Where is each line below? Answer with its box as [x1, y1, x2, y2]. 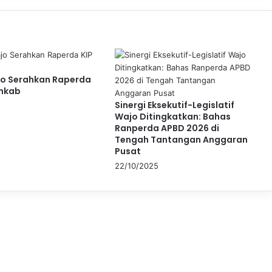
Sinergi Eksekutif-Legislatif [114, 98, 234, 111]
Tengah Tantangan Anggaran [114, 133, 248, 146]
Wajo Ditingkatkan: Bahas [114, 110, 231, 123]
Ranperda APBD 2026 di [114, 121, 219, 134]
